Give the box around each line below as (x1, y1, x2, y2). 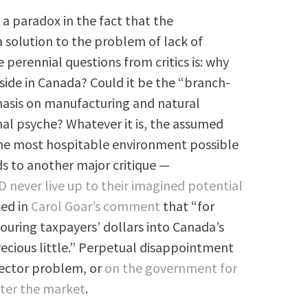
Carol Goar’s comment (31, 197, 161, 214)
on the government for (104, 258, 238, 276)
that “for (160, 197, 215, 214)
